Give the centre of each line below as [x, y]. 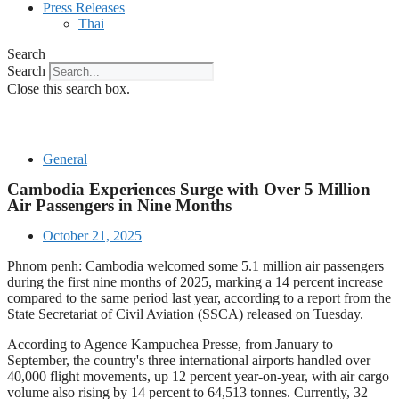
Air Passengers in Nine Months [119, 205]
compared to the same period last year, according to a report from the [199, 298]
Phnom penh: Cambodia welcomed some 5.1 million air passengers [195, 266]
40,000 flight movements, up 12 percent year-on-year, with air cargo [198, 376]
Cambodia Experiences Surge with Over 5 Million [189, 189]
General [65, 159]
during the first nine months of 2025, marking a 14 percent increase [195, 282]
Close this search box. [69, 89]
